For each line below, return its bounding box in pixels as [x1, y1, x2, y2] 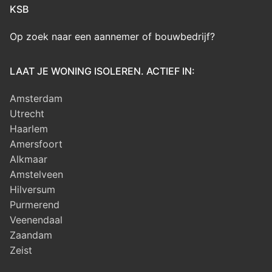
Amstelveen [10, 168, 63, 180]
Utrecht [10, 107, 44, 120]
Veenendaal [10, 213, 63, 226]
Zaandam [10, 228, 52, 241]
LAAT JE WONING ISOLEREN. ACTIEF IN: [10, 64, 195, 77]
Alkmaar [10, 152, 47, 165]
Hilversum [10, 183, 55, 195]
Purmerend [10, 198, 59, 211]
